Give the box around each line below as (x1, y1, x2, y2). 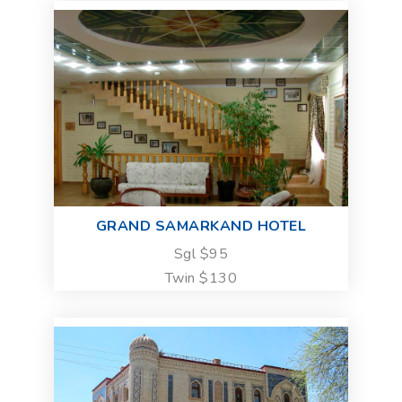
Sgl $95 (173, 243, 229, 264)
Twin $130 (164, 267, 238, 288)
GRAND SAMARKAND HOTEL (95, 215, 307, 236)
